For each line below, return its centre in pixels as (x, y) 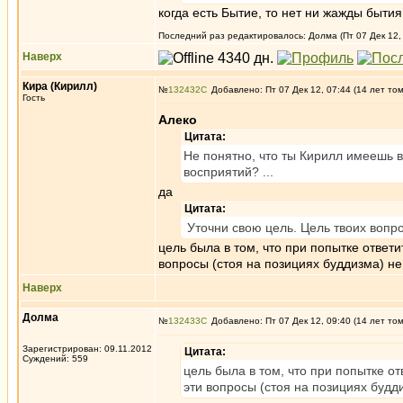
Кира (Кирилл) (60, 86)
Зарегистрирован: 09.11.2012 (87, 349)
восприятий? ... (228, 172)
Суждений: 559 (55, 358)
